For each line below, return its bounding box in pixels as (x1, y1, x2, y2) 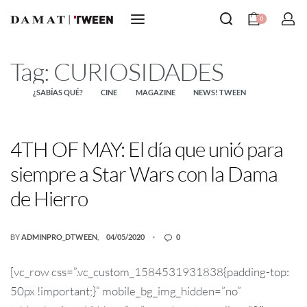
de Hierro (10, 186, 88, 212)
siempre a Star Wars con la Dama (10, 161, 278, 187)
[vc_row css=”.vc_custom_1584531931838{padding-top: (10, 265, 289, 280)
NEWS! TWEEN (193, 88, 247, 97)
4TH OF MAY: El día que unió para (10, 136, 283, 162)
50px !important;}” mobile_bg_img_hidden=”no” (10, 284, 241, 299)
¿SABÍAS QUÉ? (32, 88, 83, 97)
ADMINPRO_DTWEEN (21, 232, 97, 242)
